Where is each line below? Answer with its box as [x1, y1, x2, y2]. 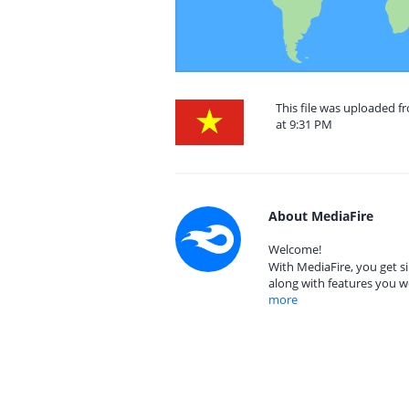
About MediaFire [268, 207, 373, 225]
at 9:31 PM [276, 116, 332, 132]
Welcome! [268, 241, 321, 257]
